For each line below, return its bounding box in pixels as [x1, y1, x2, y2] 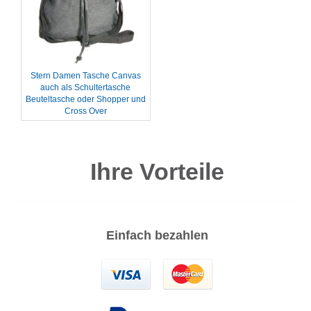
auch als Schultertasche [40, 83, 131, 92]
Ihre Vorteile [90, 159, 224, 185]
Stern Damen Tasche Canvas [30, 71, 141, 81]
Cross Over [64, 106, 107, 116]
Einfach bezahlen [106, 228, 208, 242]
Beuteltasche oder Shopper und [25, 94, 146, 104]
